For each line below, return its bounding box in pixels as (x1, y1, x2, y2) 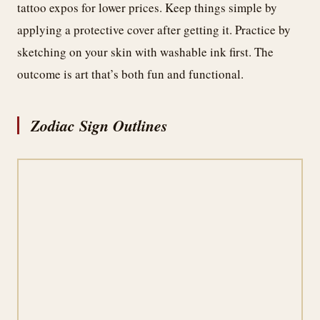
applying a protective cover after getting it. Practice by (17, 21, 291, 38)
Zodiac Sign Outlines (31, 114, 168, 136)
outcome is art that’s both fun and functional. (17, 65, 244, 82)
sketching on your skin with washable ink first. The (17, 43, 274, 60)
